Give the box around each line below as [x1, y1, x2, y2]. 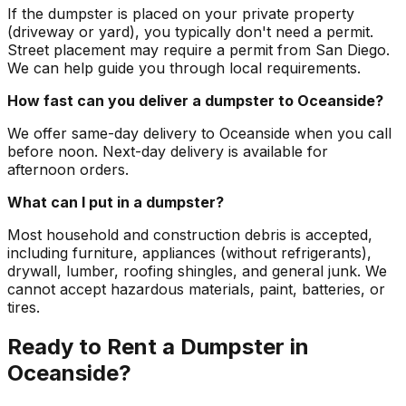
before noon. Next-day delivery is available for [7, 141, 328, 160]
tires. [7, 297, 40, 316]
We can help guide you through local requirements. [7, 58, 361, 77]
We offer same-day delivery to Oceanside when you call [7, 123, 391, 142]
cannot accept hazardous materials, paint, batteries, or [7, 279, 385, 298]
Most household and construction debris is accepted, [7, 225, 372, 244]
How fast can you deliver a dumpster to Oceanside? [7, 91, 383, 110]
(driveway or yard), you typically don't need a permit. [7, 22, 373, 41]
